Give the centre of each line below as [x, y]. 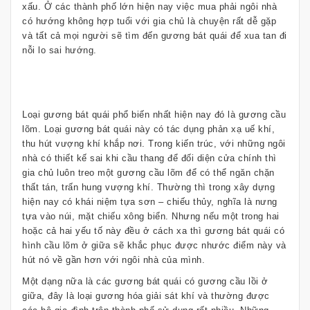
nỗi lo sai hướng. [60, 51]
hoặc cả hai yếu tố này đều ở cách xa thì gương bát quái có [153, 231]
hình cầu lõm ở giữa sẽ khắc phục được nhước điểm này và [154, 246]
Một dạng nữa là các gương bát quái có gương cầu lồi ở [145, 282]
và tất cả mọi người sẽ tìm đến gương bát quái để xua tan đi [155, 36]
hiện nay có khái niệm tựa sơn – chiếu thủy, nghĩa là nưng [150, 202]
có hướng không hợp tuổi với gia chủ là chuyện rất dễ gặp [149, 21]
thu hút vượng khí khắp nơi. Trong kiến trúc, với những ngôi [154, 144]
